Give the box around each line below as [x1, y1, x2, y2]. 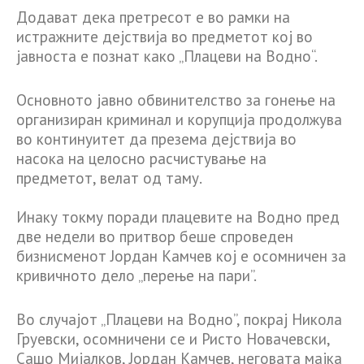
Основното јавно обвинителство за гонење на [16, 90, 336, 110]
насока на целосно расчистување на [16, 149, 266, 169]
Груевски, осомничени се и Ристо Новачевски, [16, 329, 330, 349]
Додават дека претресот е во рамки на [16, 6, 290, 27]
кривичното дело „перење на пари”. [16, 266, 257, 286]
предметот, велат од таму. [16, 168, 202, 188]
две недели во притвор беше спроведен [16, 227, 293, 247]
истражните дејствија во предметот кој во [16, 26, 313, 46]
